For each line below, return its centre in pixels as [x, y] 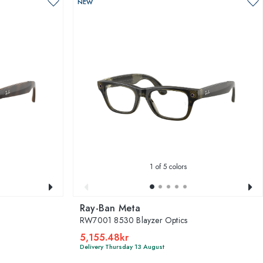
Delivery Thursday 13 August [122, 246]
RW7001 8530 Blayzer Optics [134, 220]
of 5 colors [170, 166]
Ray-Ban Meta [110, 208]
